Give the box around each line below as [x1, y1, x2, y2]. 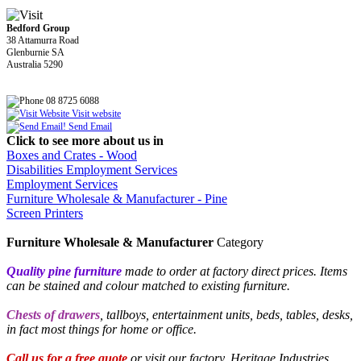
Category [214, 234, 263, 249]
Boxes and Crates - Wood [6, 147, 137, 162]
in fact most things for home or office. [6, 322, 197, 336]
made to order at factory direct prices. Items [122, 263, 347, 278]
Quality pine [6, 263, 71, 278]
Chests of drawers [6, 307, 100, 322]
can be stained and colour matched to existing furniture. [6, 278, 290, 293]
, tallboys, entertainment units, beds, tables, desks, [100, 307, 353, 322]
